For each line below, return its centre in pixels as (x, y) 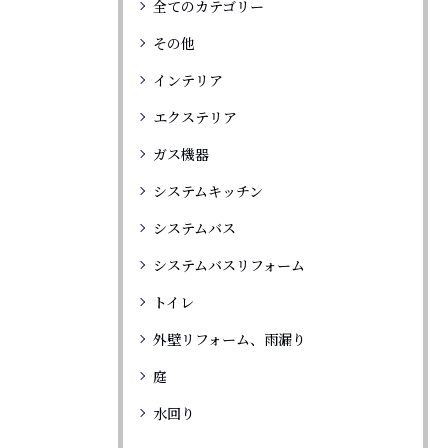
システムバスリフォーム (229, 265)
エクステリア (195, 117)
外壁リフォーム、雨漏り (229, 339)
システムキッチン (208, 191)
